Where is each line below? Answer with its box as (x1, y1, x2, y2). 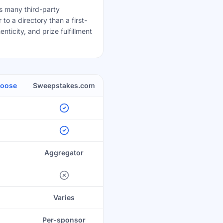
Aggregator (44, 148, 84, 157)
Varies (53, 193, 75, 202)
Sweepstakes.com (33, 81, 95, 90)
